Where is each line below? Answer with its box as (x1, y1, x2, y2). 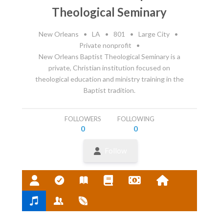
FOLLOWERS (64, 114, 101, 123)
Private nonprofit (79, 41, 131, 49)
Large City (138, 29, 170, 38)
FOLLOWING (117, 114, 154, 123)
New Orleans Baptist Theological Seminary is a (38, 52, 180, 61)
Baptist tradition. (83, 86, 135, 94)
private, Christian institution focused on (48, 63, 171, 72)
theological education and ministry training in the (35, 74, 184, 83)
